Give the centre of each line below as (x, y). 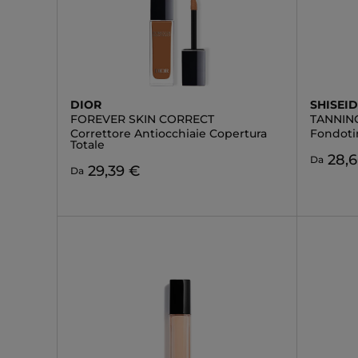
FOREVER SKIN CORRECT (142, 119)
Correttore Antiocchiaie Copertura (169, 133)
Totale (88, 145)
